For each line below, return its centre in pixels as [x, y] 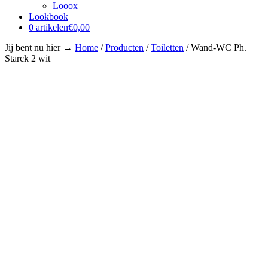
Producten [124, 48]
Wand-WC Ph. [219, 48]
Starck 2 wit [28, 58]
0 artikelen [48, 27]
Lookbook [48, 16]
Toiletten [167, 48]
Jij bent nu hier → [40, 48]
